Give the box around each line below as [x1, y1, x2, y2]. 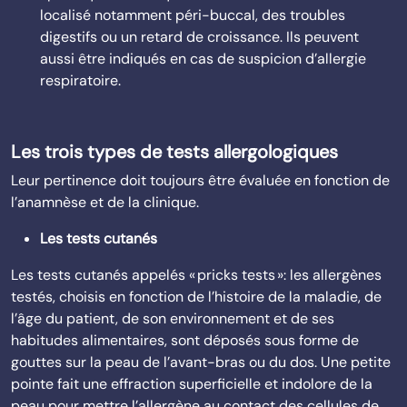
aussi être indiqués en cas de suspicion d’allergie [40, 49, 366, 68]
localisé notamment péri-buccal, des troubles [40, 5, 345, 25]
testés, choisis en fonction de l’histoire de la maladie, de [11, 287, 382, 306]
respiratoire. [40, 71, 121, 90]
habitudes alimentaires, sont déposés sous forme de [11, 331, 359, 350]
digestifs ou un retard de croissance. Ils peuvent [40, 27, 359, 46]
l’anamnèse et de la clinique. [11, 193, 199, 212]
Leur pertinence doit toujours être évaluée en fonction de [11, 171, 390, 190]
